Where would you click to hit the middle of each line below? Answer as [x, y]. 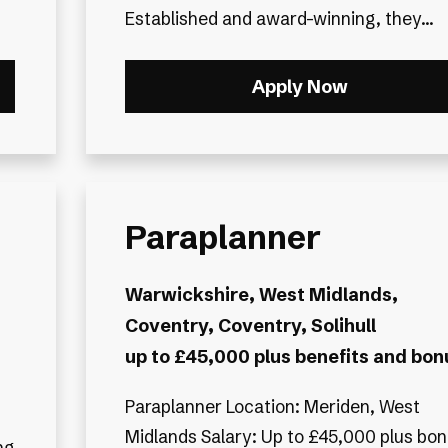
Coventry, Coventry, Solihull [250, 325]
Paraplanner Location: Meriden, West [175, 407]
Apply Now [299, 86]
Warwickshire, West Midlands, [261, 294]
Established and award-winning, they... [279, 19]
